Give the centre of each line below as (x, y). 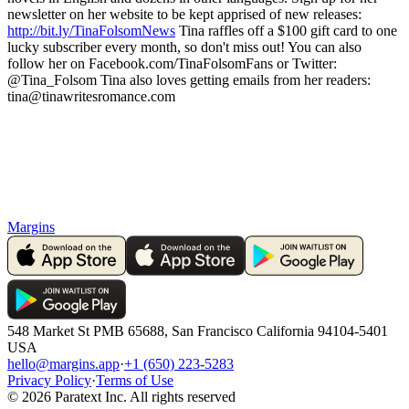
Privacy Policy (49, 380)
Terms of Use (135, 380)
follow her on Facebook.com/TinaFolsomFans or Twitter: (172, 63)
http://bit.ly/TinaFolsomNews (91, 30)
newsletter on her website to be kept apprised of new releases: (184, 14)
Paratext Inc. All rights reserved (143, 396)
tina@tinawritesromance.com (91, 96)
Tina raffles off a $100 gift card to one (286, 30)
